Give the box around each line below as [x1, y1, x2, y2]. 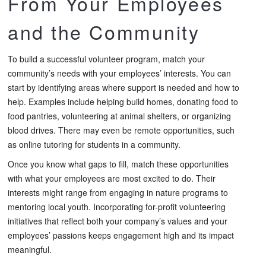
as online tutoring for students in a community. [8, 138, 180, 151]
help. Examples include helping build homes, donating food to [8, 96, 238, 108]
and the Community [8, 18, 200, 46]
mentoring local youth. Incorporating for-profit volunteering [8, 201, 226, 213]
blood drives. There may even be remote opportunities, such [8, 124, 235, 137]
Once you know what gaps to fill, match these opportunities [8, 158, 229, 170]
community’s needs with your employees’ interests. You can [8, 67, 231, 80]
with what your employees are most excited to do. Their [8, 172, 216, 185]
